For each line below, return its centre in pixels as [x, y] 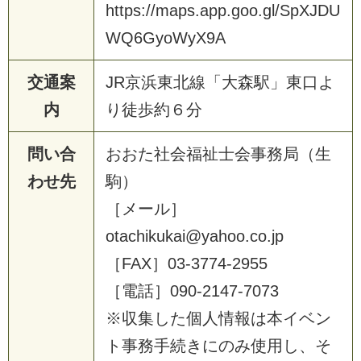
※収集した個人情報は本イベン [218, 318]
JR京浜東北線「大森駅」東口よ [220, 82]
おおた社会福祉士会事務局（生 [218, 154]
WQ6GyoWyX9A [166, 37]
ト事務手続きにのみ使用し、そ [218, 345]
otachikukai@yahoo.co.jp [195, 236]
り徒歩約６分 [154, 109]
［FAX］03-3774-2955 [187, 263]
